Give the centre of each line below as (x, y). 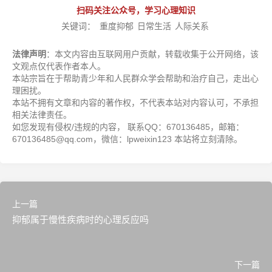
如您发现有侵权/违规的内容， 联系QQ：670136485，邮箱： (128, 127)
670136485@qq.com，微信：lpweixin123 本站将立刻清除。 (127, 139)
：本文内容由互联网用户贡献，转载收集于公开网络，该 (152, 54)
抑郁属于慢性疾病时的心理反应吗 (80, 219)
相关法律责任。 (42, 114)
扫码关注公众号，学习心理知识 (136, 10)
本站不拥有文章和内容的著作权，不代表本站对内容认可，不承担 (135, 102)
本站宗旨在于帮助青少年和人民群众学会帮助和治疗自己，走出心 (135, 78)
